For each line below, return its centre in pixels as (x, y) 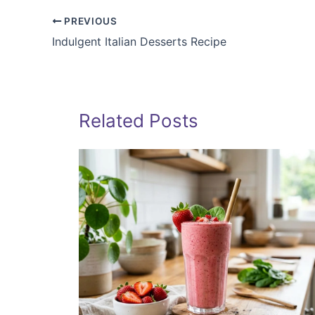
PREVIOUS (89, 21)
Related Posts (139, 121)
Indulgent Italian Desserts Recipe (139, 42)
